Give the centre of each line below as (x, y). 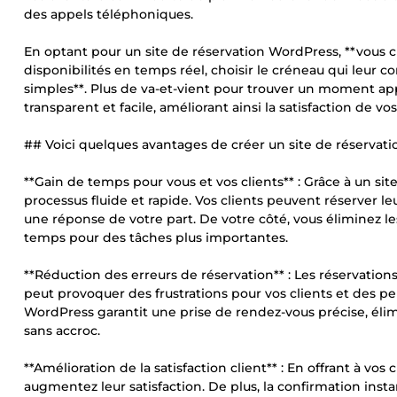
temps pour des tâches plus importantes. (156, 237)
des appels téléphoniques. (109, 14)
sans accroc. (62, 331)
